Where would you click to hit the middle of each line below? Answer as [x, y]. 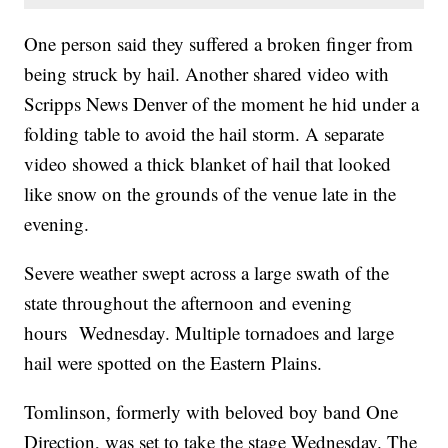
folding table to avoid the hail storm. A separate [204, 133]
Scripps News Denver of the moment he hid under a [222, 103]
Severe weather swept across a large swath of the [207, 272]
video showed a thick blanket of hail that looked [208, 163]
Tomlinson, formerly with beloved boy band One [211, 411]
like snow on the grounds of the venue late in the [210, 193]
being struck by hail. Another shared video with [207, 73]
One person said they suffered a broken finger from [219, 43]
